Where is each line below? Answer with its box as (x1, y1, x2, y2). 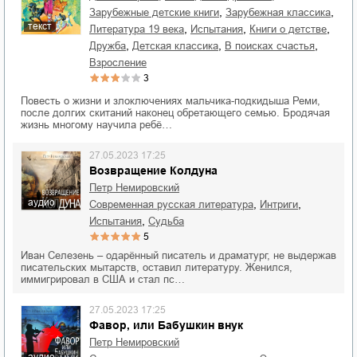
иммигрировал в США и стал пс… (21, 273, 185, 285)
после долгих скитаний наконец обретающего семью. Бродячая (21, 107, 330, 119)
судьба (155, 215, 184, 227)
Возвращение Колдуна (89, 164, 218, 177)
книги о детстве (256, 23, 327, 35)
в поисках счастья (232, 40, 315, 52)
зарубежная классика (232, 6, 331, 18)
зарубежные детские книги (96, 6, 219, 18)
